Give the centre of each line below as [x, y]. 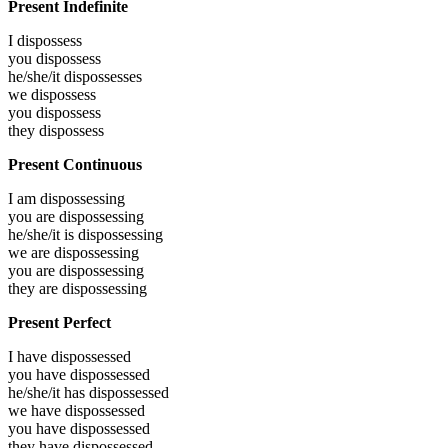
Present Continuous [75, 164]
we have [36, 410]
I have [29, 356]
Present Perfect [59, 322]
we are [31, 252]
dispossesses [103, 76]
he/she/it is [43, 234]
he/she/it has [48, 392]
